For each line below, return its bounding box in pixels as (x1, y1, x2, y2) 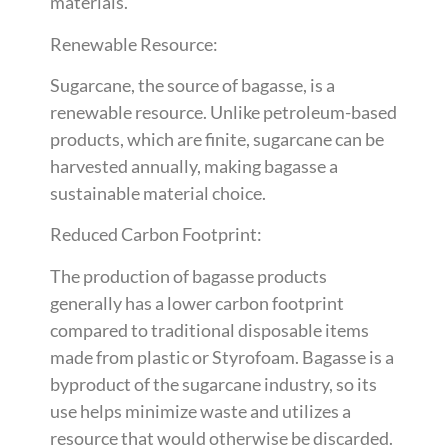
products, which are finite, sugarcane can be (50, 127, 384, 150)
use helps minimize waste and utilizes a (50, 399, 351, 422)
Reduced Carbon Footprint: (50, 223, 262, 246)
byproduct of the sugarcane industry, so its (50, 372, 377, 395)
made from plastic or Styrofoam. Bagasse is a (50, 345, 394, 368)
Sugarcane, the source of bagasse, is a (50, 73, 335, 96)
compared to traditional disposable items (50, 318, 369, 341)
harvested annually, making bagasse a (50, 154, 338, 177)
